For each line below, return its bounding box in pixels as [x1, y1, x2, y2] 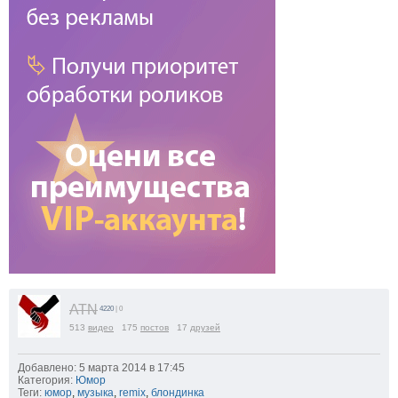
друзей [190, 322, 220, 333]
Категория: [18, 374, 73, 387]
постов [140, 322, 169, 333]
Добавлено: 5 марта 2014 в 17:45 [18, 362, 185, 375]
